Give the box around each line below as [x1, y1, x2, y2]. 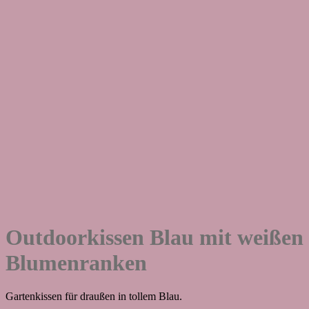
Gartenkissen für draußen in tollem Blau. [6, 290, 182, 303]
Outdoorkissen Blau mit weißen [6, 225, 303, 250]
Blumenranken [6, 250, 147, 275]
